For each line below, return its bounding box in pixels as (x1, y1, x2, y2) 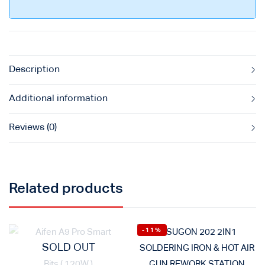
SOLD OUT (41, 243, 95, 254)
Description (9, 64, 60, 75)
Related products (9, 181, 123, 196)
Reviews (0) (9, 122, 57, 132)
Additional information (9, 93, 108, 104)
